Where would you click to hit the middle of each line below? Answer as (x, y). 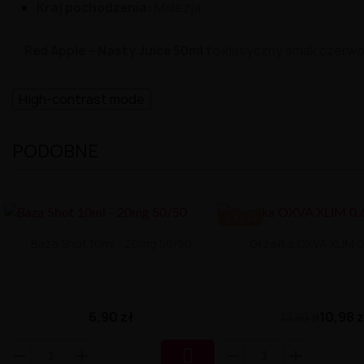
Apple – (74, 50)
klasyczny (254, 50)
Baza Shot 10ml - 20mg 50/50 (111, 243)
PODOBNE (56, 151)
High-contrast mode (82, 99)
